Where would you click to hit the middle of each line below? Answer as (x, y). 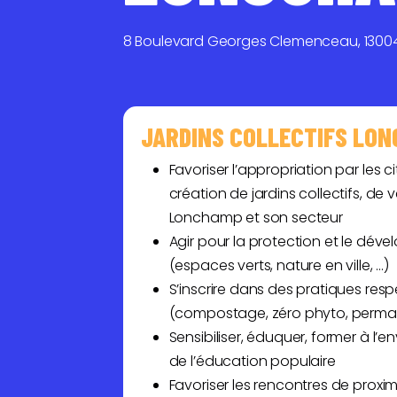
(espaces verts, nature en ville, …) (279, 265)
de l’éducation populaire (252, 361)
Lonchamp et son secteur (256, 218)
